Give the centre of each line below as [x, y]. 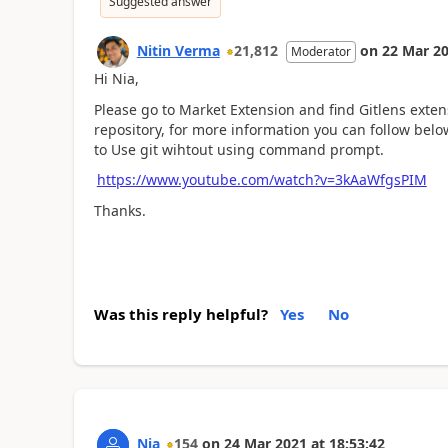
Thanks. [119, 210]
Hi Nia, [116, 78]
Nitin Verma [178, 50]
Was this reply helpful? [180, 314]
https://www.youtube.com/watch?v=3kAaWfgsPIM [261, 179]
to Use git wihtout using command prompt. [238, 149]
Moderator [320, 51]
